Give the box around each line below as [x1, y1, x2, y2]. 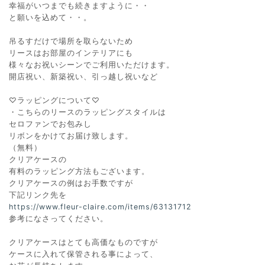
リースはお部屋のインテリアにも [9, 48, 133, 57]
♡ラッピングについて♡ [9, 95, 100, 105]
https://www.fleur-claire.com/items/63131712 [9, 202, 192, 211]
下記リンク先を [9, 190, 67, 199]
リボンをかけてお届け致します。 [9, 131, 133, 140]
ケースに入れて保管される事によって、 [9, 249, 158, 258]
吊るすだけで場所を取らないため [9, 36, 133, 46]
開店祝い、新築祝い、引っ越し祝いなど [9, 72, 158, 81]
